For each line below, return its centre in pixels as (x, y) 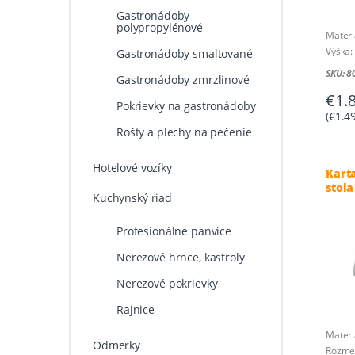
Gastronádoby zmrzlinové (183, 79)
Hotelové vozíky (132, 168)
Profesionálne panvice (174, 231)
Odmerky (116, 345)
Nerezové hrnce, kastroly (180, 257)
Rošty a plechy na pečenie (184, 132)
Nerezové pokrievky (167, 284)
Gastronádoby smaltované (184, 53)
